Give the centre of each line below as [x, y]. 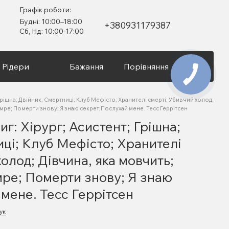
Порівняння [146, 66]
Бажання [86, 66]
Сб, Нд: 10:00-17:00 [52, 31]
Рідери [15, 66]
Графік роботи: [45, 10]
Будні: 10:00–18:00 [51, 21]
